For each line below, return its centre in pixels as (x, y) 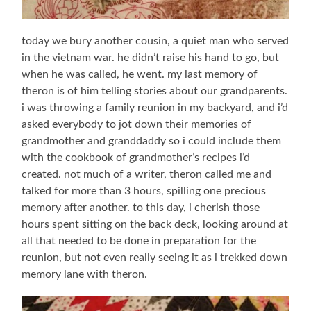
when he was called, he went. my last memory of (140, 74)
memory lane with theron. (85, 274)
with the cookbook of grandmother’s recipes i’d (136, 157)
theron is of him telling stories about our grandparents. (155, 91)
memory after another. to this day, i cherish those (141, 207)
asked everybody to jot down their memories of (137, 124)
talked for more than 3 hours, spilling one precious (144, 191)
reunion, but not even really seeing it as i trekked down (155, 257)
